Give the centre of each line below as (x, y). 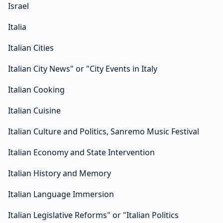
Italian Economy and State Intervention (81, 153)
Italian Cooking (36, 90)
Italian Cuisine (34, 111)
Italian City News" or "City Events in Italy (83, 69)
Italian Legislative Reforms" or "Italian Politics (93, 215)
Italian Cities (31, 48)
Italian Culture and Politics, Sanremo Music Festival (104, 132)
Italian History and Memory (59, 173)
